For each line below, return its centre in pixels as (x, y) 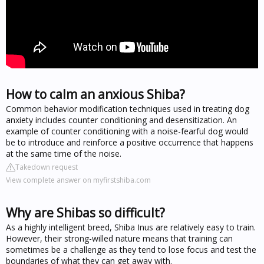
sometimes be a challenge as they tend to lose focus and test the (131, 249)
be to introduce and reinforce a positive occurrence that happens (130, 142)
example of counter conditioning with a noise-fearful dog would (127, 131)
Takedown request (47, 167)
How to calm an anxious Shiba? (95, 94)
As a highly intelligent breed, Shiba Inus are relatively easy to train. (131, 227)
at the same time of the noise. (64, 153)
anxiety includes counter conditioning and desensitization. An (121, 120)
